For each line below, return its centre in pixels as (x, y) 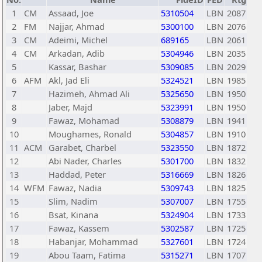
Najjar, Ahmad (77, 26)
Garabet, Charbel (82, 147)
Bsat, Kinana (73, 215)
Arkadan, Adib (77, 53)
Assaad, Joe (71, 13)
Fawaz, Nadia (75, 188)
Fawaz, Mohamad (84, 120)
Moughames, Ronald (90, 134)
